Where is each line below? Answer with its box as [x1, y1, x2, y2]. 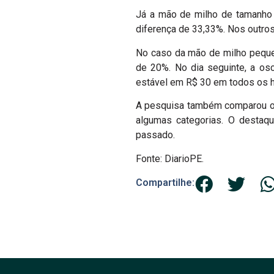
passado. [136, 129, 175, 141]
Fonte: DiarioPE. [136, 152, 204, 165]
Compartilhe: [136, 176, 194, 188]
